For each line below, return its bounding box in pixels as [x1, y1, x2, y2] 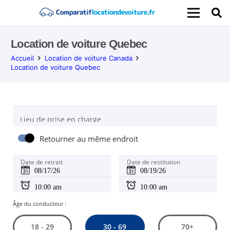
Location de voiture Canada [44, 54, 132, 62]
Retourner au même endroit [40, 133, 139, 145]
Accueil [11, 54, 34, 62]
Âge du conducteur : [12, 199, 66, 207]
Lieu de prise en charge [20, 114, 101, 124]
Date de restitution [126, 158, 180, 167]
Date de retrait [21, 158, 63, 167]
